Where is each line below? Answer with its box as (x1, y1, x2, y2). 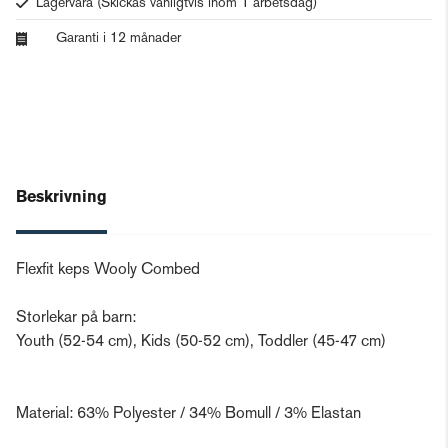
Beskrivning (16, 191, 107, 205)
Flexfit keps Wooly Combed (16, 263, 200, 278)
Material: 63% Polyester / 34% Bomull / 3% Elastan (16, 407, 361, 422)
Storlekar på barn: (16, 311, 136, 326)
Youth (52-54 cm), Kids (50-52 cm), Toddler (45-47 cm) (16, 335, 386, 350)
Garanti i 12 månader (56, 32, 181, 45)
